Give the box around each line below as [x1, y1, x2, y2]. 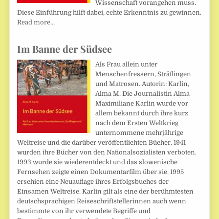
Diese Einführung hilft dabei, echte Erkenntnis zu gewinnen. [17, 9, 202, 17]
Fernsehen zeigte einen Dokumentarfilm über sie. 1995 [17, 168, 184, 176]
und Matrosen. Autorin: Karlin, [95, 80, 190, 88]
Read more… [17, 19, 55, 26]
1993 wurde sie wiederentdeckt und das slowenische [17, 158, 178, 166]
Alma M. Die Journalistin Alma [95, 90, 190, 98]
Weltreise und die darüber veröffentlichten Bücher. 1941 [17, 139, 186, 147]
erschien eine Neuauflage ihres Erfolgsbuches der [17, 178, 169, 186]
